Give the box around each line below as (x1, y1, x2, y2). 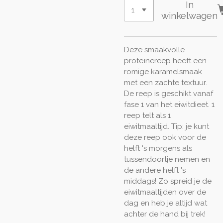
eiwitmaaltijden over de (124, 188, 206, 197)
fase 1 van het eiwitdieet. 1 (124, 100, 215, 110)
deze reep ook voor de (124, 133, 206, 142)
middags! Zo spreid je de (124, 177, 212, 186)
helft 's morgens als (124, 144, 192, 153)
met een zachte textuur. (124, 78, 207, 88)
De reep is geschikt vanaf (124, 89, 213, 99)
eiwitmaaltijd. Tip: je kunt (124, 122, 209, 131)
